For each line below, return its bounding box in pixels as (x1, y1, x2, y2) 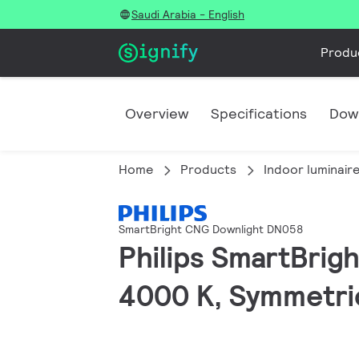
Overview (125, 104, 188, 123)
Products (180, 161, 236, 178)
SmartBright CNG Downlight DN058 (119, 222, 303, 237)
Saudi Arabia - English (131, 7, 244, 22)
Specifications (211, 104, 307, 123)
